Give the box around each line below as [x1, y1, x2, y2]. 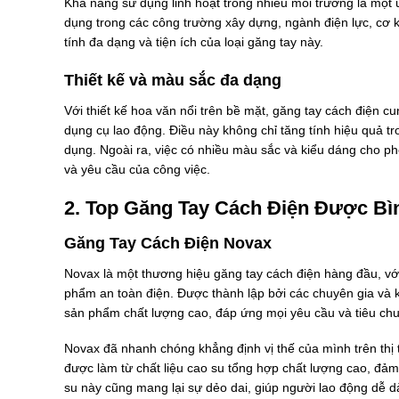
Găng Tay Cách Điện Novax [64, 234, 272, 253]
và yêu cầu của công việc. [64, 161, 210, 176]
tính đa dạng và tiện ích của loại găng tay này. [64, 34, 323, 49]
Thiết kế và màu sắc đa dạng [64, 71, 281, 89]
